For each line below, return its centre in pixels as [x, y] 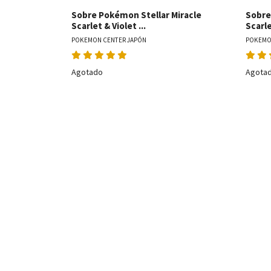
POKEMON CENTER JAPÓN [109, 40]
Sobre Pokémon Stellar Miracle [136, 15]
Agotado [87, 72]
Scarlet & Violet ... [109, 26]
